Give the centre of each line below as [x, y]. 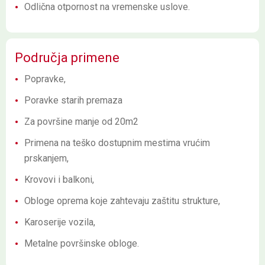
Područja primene [67, 58]
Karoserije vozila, [60, 222]
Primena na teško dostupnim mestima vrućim [117, 143]
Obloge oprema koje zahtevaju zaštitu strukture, [122, 201]
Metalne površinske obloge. [82, 243]
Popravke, [45, 79]
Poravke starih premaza [73, 100]
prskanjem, [46, 158]
